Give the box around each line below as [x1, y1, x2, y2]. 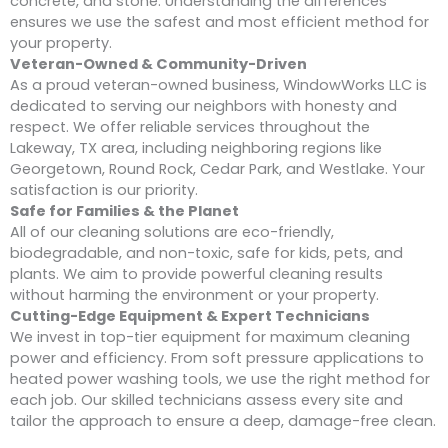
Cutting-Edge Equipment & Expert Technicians [10, 306, 370, 327]
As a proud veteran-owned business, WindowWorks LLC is [10, 75, 427, 96]
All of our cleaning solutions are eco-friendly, [10, 222, 334, 243]
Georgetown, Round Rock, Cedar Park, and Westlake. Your [10, 159, 425, 180]
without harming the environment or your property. [10, 285, 379, 306]
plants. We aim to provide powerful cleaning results [10, 264, 383, 285]
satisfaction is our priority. [10, 180, 198, 201]
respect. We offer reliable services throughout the [10, 117, 370, 138]
